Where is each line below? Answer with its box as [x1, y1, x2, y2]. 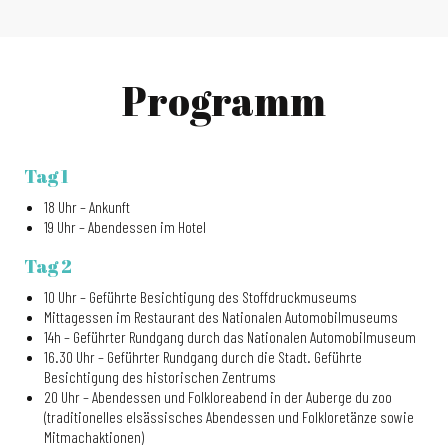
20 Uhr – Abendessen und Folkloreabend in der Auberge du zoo [44, 387, 392, 406]
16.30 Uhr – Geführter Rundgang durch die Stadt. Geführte [44, 347, 362, 366]
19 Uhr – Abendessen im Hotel [44, 217, 206, 236]
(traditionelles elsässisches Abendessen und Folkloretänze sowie [44, 407, 414, 426]
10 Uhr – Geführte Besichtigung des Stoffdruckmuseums [44, 287, 357, 306]
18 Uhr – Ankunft [44, 197, 130, 216]
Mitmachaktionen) [44, 427, 144, 446]
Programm [122, 74, 326, 128]
